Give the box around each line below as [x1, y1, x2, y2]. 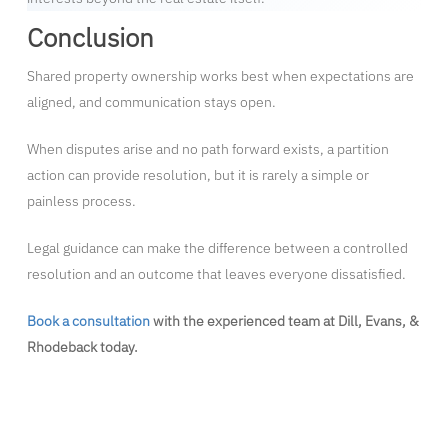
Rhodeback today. [26, 338, 138, 357]
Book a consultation [26, 312, 150, 331]
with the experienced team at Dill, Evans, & [149, 312, 419, 331]
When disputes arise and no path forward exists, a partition [26, 140, 389, 159]
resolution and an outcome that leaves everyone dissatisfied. [26, 265, 406, 284]
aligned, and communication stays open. [26, 93, 276, 112]
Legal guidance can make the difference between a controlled [26, 239, 408, 258]
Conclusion [26, 20, 154, 55]
